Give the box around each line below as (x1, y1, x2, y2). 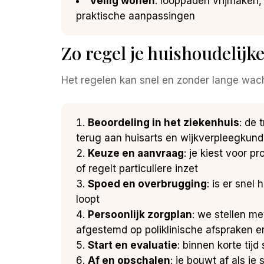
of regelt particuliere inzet (76, 162, 198, 174)
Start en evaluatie (88, 239, 177, 251)
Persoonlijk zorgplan (88, 208, 192, 220)
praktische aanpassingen (76, 9, 195, 22)
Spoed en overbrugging (88, 177, 207, 190)
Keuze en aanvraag (88, 147, 184, 159)
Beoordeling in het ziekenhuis (88, 116, 239, 128)
